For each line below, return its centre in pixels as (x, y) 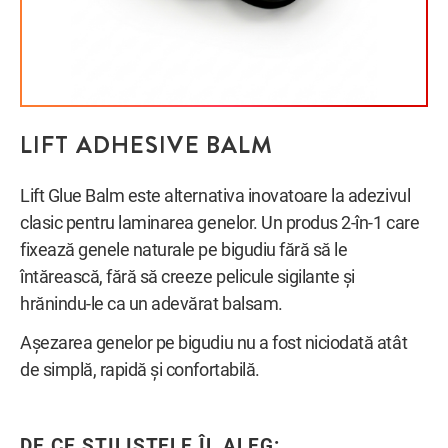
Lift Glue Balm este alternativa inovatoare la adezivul (215, 195)
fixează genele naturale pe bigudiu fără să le (184, 249)
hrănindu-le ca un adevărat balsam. (151, 303)
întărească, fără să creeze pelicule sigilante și (187, 276)
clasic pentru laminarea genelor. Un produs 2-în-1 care (220, 222)
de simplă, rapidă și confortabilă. (140, 370)
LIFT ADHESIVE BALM (147, 145)
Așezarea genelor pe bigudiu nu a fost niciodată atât (214, 343)
